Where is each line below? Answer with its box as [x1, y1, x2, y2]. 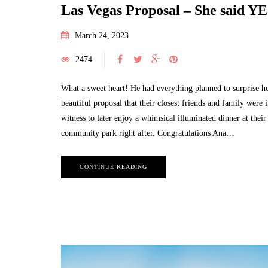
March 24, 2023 [75, 31, 129, 41]
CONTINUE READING [80, 163, 147, 170]
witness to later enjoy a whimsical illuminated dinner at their [61, 114, 266, 123]
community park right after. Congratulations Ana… [61, 129, 234, 138]
